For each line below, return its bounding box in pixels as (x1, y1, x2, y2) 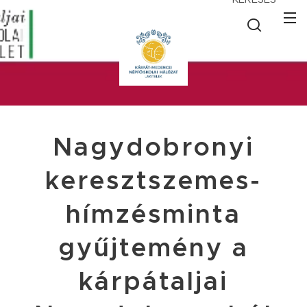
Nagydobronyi (52, 131, 255, 163)
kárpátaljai (78, 265, 229, 297)
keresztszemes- (45, 164, 262, 197)
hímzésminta (66, 198, 241, 230)
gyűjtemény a (58, 232, 249, 264)
